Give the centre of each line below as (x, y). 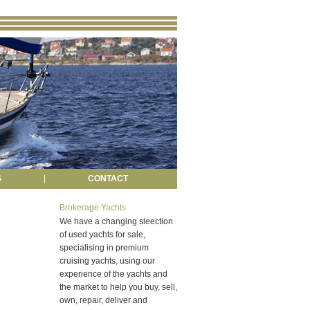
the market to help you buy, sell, (118, 287)
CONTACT (108, 179)
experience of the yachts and (113, 274)
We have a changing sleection (116, 221)
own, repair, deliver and (103, 300)
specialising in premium (104, 248)
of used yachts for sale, (102, 235)
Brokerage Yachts (93, 208)
